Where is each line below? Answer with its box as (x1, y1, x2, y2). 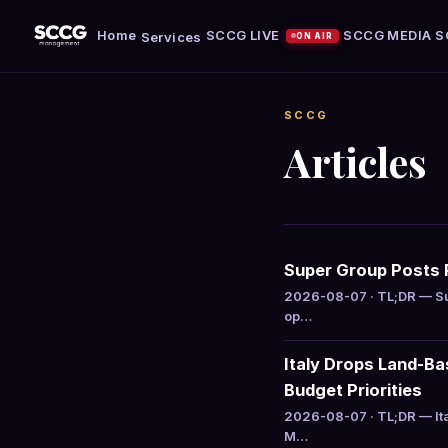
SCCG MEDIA (343, 27, 432, 43)
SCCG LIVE (205, 27, 280, 43)
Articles (284, 135, 427, 188)
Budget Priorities (284, 380, 422, 400)
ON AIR (296, 30, 334, 41)
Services (140, 28, 202, 45)
